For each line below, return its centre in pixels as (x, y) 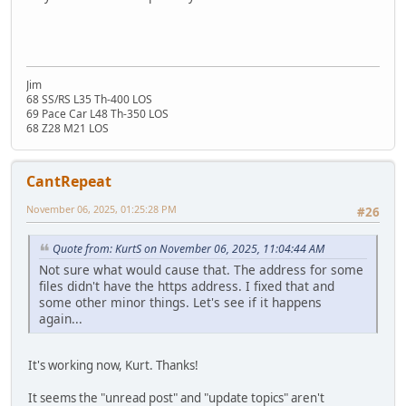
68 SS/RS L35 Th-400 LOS (89, 99)
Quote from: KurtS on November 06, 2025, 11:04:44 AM (188, 248)
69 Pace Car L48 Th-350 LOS (97, 113)
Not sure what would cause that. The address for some (201, 269)
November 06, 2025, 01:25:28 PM (101, 208)
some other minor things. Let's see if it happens (180, 302)
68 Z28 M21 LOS (68, 128)
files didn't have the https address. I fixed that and (187, 285)
